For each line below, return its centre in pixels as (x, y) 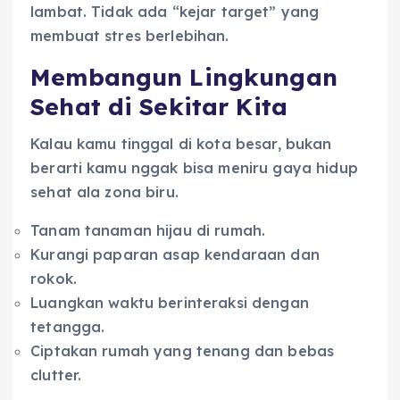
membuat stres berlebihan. (130, 35)
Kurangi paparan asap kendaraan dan (175, 254)
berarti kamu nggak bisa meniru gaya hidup (194, 167)
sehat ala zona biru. (104, 192)
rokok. (54, 278)
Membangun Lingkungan (184, 77)
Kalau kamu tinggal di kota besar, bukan (181, 143)
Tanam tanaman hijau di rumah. (148, 230)
